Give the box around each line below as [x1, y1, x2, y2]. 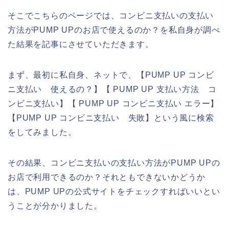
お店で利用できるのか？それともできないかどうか [8, 172, 205, 181]
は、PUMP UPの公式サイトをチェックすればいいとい [8, 187, 220, 196]
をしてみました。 [8, 127, 77, 136]
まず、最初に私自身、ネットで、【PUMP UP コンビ [8, 70, 214, 79]
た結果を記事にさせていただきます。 [8, 39, 154, 49]
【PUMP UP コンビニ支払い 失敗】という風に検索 [8, 113, 214, 122]
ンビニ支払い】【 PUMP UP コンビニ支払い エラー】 [8, 99, 219, 108]
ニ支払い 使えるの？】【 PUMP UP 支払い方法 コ [8, 84, 217, 94]
